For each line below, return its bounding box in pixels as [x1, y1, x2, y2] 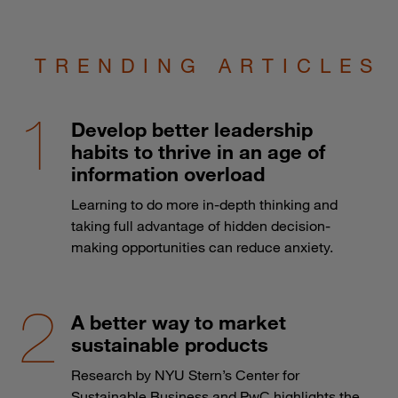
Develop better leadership [71, 116, 313, 141]
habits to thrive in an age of [71, 139, 325, 163]
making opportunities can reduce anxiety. [71, 237, 333, 256]
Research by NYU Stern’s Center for [71, 365, 299, 384]
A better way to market [71, 309, 286, 334]
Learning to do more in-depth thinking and [71, 195, 338, 213]
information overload [71, 161, 265, 186]
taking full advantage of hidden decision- [71, 216, 330, 235]
